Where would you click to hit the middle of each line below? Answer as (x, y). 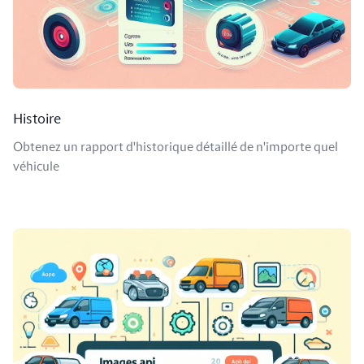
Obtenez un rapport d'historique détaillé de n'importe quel (175, 147)
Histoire (37, 119)
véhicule (36, 166)
